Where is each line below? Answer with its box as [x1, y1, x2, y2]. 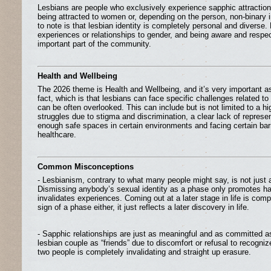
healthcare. [38, 130, 79, 139]
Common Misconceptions [38, 162, 134, 171]
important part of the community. [38, 39, 151, 48]
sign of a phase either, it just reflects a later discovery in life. [38, 203, 249, 212]
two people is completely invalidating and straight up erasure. [38, 247, 251, 256]
